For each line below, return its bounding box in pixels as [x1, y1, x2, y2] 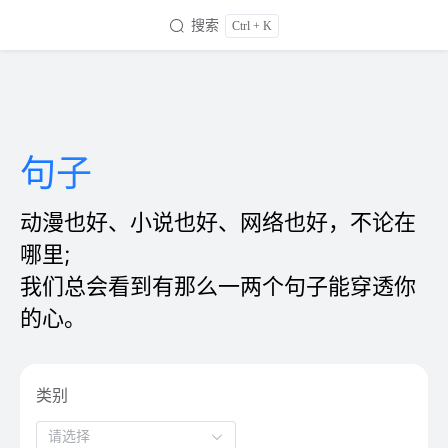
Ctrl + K [232, 18, 272, 33]
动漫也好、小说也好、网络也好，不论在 [20, 209, 416, 235]
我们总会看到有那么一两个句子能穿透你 [20, 273, 416, 299]
